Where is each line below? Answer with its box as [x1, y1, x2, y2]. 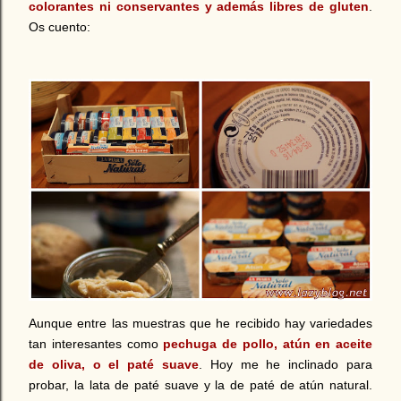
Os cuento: [29, 19, 94, 34]
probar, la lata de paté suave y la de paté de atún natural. [29, 378, 372, 393]
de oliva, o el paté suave [29, 357, 199, 372]
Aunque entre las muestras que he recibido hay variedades [29, 316, 372, 331]
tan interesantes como [29, 337, 164, 352]
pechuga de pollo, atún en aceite [163, 337, 372, 352]
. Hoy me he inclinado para [199, 357, 372, 372]
